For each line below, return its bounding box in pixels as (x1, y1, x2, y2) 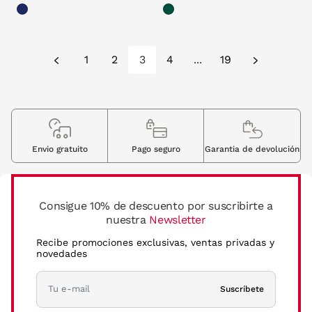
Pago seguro (131, 143, 180, 154)
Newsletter (149, 212, 206, 226)
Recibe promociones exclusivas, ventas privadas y (36, 236, 274, 248)
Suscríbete (220, 283, 264, 294)
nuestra (106, 212, 150, 226)
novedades (36, 247, 87, 259)
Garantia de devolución (205, 143, 300, 154)
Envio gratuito (31, 143, 88, 154)
